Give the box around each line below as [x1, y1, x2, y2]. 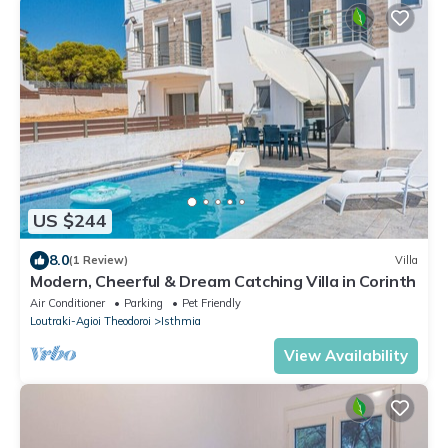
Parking [124, 295, 163, 310]
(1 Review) [69, 253, 128, 268]
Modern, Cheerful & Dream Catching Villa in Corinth [30, 270, 416, 291]
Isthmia [161, 313, 201, 328]
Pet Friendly [182, 295, 241, 310]
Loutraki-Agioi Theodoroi [30, 313, 151, 328]
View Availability [284, 345, 408, 365]
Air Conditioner [30, 295, 105, 310]
